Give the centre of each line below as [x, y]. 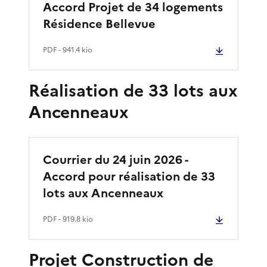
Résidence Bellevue [99, 24]
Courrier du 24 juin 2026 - [115, 159]
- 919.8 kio [75, 219]
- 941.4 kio [74, 50]
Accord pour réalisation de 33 [129, 176]
